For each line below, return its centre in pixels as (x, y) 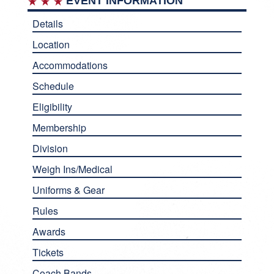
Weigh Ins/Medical (72, 169)
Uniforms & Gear (68, 190)
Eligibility (52, 107)
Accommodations (70, 65)
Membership (59, 128)
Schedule (53, 86)
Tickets (48, 252)
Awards (49, 231)
